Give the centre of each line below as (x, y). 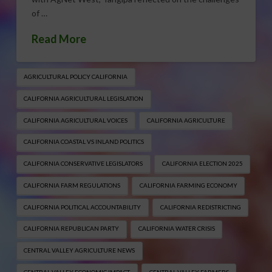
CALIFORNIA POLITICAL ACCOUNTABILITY (83, 207)
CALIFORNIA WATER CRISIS (176, 229)
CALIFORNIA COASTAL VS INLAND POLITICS (84, 142)
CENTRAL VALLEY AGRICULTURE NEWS (80, 250)
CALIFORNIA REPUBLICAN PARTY (72, 229)
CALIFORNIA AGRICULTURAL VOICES (76, 120)
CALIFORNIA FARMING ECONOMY (188, 185)
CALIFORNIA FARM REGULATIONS (72, 185)
